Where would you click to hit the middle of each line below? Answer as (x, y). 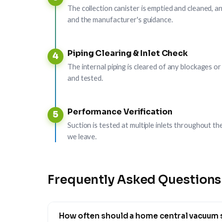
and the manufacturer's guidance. (120, 19)
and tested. (85, 78)
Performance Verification (120, 111)
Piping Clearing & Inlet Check (128, 53)
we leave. (82, 136)
